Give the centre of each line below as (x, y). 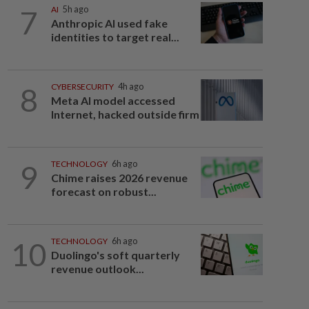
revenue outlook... (97, 269)
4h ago (130, 87)
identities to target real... (115, 37)
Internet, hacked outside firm (125, 114)
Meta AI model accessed (113, 100)
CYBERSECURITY (82, 87)
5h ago (75, 9)
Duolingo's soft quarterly (115, 255)
